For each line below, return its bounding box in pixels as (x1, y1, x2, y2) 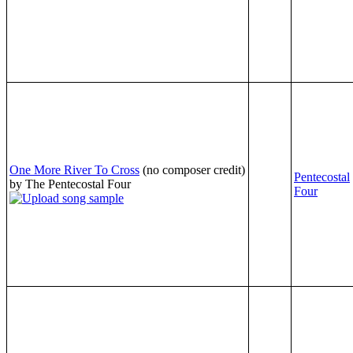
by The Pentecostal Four (9, 176, 131, 191)
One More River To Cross (9, 162, 139, 176)
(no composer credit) (143, 162, 245, 176)
